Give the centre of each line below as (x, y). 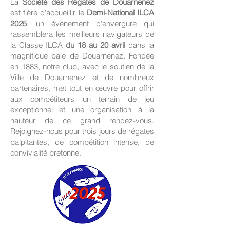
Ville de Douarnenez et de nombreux (82, 77)
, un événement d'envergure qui (90, 23)
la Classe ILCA (38, 45)
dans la (140, 45)
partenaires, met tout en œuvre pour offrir (82, 88)
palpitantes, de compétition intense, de (82, 142)
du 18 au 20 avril (95, 45)
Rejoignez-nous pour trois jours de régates (82, 131)
